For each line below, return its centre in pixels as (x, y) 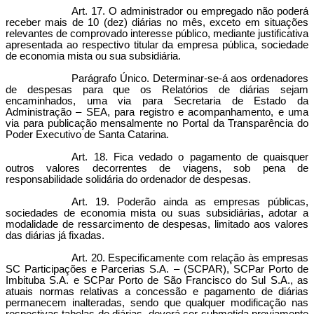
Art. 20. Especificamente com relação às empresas (190, 258)
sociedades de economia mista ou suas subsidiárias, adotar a (157, 213)
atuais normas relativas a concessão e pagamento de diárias (157, 292)
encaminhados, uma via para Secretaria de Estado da (157, 101)
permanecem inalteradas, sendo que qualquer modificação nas (157, 303)
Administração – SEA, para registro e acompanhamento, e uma (157, 112)
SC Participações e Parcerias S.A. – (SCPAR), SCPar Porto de (157, 269)
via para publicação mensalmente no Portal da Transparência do (157, 123)
